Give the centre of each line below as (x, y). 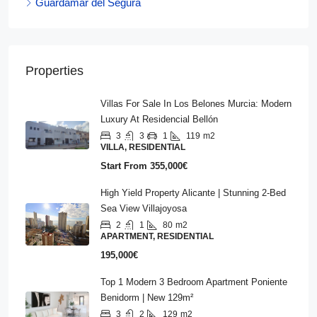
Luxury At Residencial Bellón (159, 119)
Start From (124, 166)
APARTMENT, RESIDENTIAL (157, 236)
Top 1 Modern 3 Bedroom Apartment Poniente (194, 282)
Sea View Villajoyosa (144, 208)
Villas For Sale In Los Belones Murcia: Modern (196, 104)
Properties (54, 71)
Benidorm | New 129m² (147, 298)
